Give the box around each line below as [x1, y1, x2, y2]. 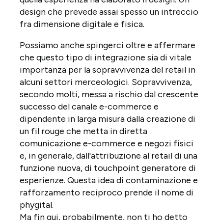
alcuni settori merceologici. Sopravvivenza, [20, 76, 192, 87]
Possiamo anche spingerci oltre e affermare [20, 39, 195, 51]
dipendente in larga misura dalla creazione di [20, 113, 195, 124]
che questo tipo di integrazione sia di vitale [20, 52, 192, 63]
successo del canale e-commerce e [20, 101, 159, 112]
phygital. [20, 199, 54, 210]
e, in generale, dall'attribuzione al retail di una [20, 150, 197, 161]
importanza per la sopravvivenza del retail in [20, 64, 195, 75]
